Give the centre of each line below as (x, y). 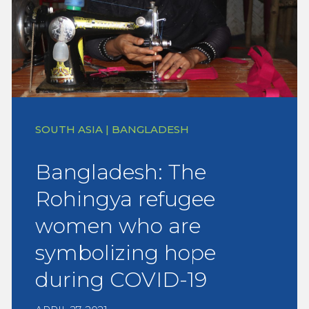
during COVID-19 (121, 279)
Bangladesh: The (121, 172)
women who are (118, 226)
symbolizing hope (126, 252)
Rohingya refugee (125, 199)
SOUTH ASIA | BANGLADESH (112, 129)
